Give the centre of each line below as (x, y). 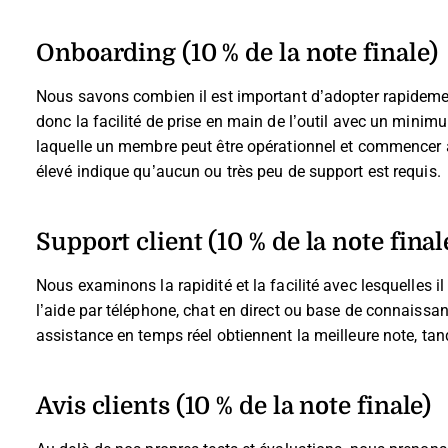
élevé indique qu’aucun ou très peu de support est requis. (238, 171)
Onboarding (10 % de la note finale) (237, 51)
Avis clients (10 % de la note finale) (234, 404)
